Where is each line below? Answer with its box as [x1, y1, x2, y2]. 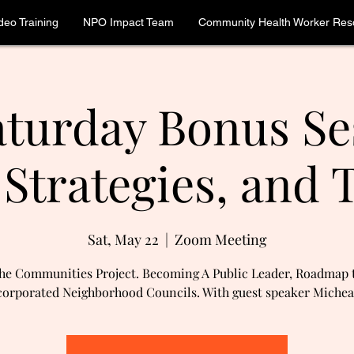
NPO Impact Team [82, 16, 174, 28]
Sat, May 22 [87, 230, 159, 249]
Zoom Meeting [174, 230, 267, 249]
